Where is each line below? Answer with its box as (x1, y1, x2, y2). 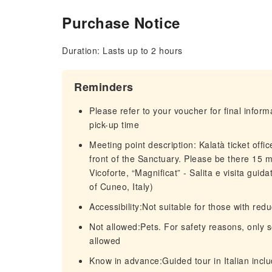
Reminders (74, 79, 134, 95)
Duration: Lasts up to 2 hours (62, 44, 183, 56)
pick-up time (89, 118, 139, 131)
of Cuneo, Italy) (89, 180, 153, 192)
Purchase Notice (62, 12, 180, 33)
